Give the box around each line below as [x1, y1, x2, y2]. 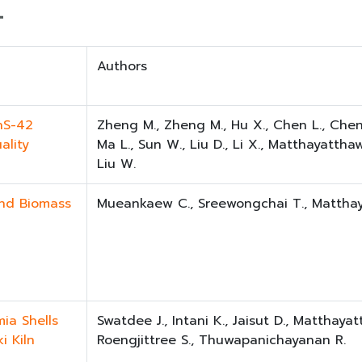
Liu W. [97, 154, 136, 175]
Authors [97, 57, 147, 77]
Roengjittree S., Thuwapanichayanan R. [97, 330, 346, 351]
